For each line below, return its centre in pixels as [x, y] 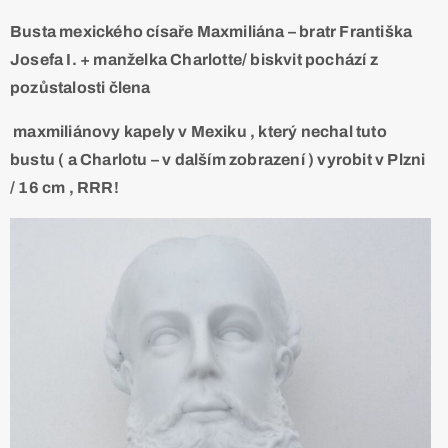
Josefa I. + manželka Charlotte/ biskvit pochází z [194, 60]
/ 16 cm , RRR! [64, 188]
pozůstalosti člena [80, 88]
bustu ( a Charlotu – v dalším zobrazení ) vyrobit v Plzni [218, 160]
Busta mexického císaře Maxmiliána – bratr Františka [211, 32]
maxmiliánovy [67, 132]
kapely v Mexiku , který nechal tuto [255, 132]
